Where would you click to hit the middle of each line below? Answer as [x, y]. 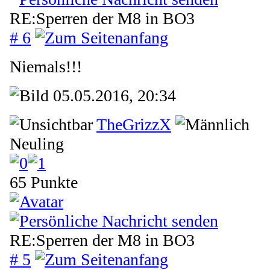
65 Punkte [44, 182]
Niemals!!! [46, 66]
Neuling [37, 143]
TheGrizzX [134, 124]
